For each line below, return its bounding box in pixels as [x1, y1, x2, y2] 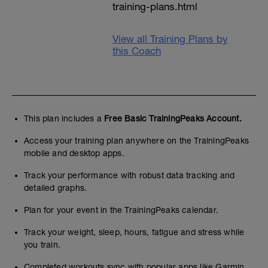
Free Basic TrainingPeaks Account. [104, 114, 242, 123]
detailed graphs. [24, 183, 87, 193]
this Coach [112, 45, 161, 57]
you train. [24, 240, 61, 249]
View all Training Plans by [112, 33, 228, 45]
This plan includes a [24, 114, 105, 123]
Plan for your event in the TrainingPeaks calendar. [24, 205, 218, 215]
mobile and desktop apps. [24, 148, 124, 158]
